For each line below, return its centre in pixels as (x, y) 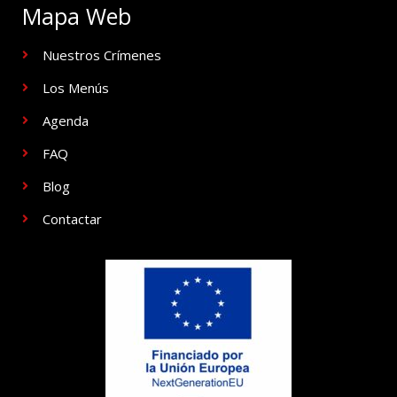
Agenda (65, 121)
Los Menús (75, 88)
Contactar (72, 219)
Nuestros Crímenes (101, 55)
